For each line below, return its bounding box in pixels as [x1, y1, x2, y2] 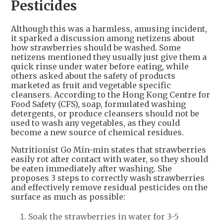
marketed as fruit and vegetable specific [11, 80, 171, 90]
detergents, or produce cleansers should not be [11, 108, 199, 118]
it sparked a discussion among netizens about [11, 33, 195, 43]
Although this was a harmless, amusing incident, [11, 23, 207, 34]
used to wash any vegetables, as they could [11, 117, 180, 128]
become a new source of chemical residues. [11, 127, 184, 137]
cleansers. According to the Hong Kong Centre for [11, 89, 210, 100]
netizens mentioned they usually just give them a [11, 52, 207, 62]
